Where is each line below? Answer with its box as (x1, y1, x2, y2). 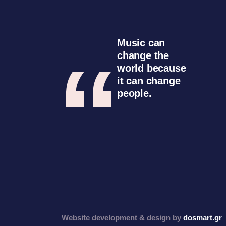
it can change (117, 75, 181, 87)
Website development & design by (62, 213, 183, 222)
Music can (117, 37, 165, 49)
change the (117, 50, 169, 62)
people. (117, 88, 152, 99)
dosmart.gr (183, 213, 222, 222)
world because (117, 63, 186, 74)
